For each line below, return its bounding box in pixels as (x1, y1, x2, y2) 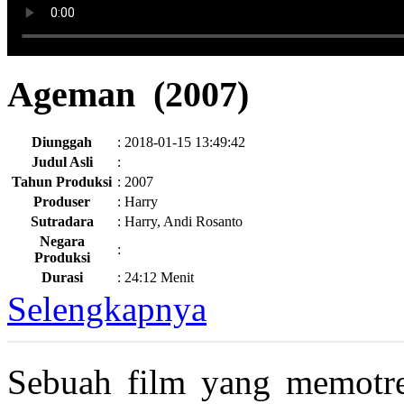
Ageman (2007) (7, 73, 249, 115)
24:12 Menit (124, 270, 194, 286)
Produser (33, 194, 90, 210)
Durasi (41, 270, 83, 286)
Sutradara (30, 214, 94, 230)
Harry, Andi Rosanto (124, 214, 243, 230)
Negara (39, 234, 85, 250)
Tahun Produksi (12, 174, 112, 190)
